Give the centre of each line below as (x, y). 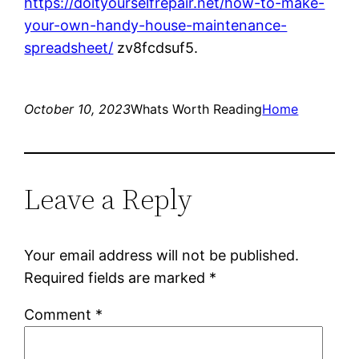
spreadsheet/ (69, 47)
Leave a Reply (109, 199)
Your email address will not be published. (162, 255)
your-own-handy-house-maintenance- (156, 25)
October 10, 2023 (78, 109)
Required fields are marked (117, 277)
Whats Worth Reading (197, 109)
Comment (60, 314)
